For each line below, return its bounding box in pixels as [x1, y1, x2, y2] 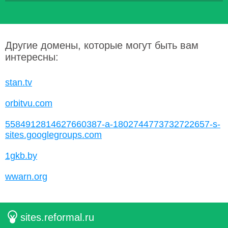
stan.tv [5, 77, 32, 88]
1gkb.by [5, 151, 37, 161]
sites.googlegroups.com [5, 130, 102, 140]
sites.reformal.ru [20, 212, 95, 223]
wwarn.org [5, 172, 47, 182]
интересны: [5, 51, 59, 63]
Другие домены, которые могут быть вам [5, 40, 198, 51]
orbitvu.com [5, 98, 52, 108]
